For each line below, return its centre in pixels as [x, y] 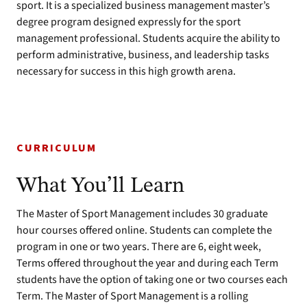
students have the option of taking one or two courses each [152, 280]
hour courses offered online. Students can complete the [144, 230]
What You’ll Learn [100, 186]
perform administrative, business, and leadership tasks [143, 55]
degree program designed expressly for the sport [128, 22]
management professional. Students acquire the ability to [148, 38]
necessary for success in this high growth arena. [126, 71]
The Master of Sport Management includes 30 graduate [142, 214]
